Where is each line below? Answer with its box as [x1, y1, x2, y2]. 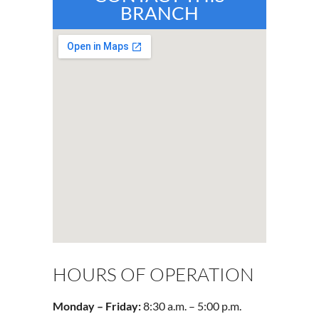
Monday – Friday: [53, 299, 143, 313]
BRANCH [120, 1, 199, 23]
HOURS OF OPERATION [53, 262, 254, 286]
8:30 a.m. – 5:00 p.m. [143, 299, 241, 313]
